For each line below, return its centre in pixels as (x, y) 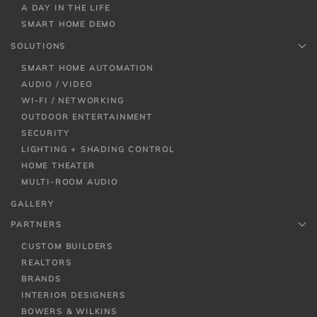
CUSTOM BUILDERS (67, 246)
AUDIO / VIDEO (57, 84)
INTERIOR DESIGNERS (74, 295)
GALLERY (33, 203)
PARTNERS (36, 224)
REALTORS (47, 262)
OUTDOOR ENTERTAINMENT (87, 116)
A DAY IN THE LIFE (66, 7)
